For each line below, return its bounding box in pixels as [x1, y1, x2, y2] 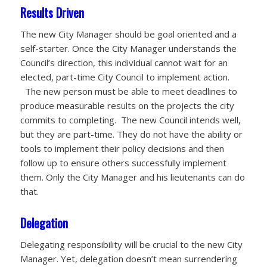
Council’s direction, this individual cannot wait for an [20, 57, 228, 69]
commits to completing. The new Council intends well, [20, 114, 241, 126]
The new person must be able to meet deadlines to [20, 85, 237, 98]
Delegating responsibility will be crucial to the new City [20, 238, 243, 250]
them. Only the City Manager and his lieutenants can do [20, 171, 245, 184]
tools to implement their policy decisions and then [20, 142, 224, 155]
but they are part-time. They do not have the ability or [20, 128, 243, 141]
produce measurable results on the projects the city [20, 100, 234, 112]
